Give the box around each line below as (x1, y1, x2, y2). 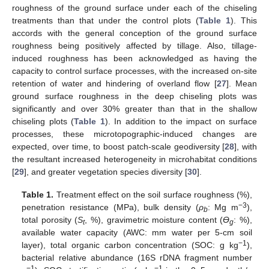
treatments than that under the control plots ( (12, 16, 199, 26)
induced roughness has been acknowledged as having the (12, 53, 257, 64)
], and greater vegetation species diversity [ (24, 167, 187, 177)
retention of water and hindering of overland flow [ (12, 79, 217, 89)
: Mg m (207, 202, 238, 213)
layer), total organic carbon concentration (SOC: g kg (22, 240, 238, 250)
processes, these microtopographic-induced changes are (12, 129, 257, 139)
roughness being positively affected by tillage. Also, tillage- (12, 41, 257, 51)
